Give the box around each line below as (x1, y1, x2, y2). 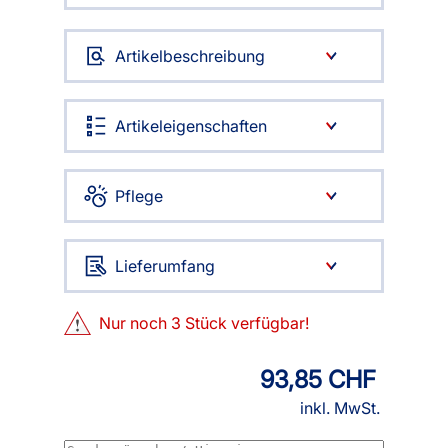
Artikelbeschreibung (115, 46, 265, 66)
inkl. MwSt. (300, 398, 380, 418)
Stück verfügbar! (181, 313, 310, 333)
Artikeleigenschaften (115, 116, 267, 136)
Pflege (115, 186, 163, 206)
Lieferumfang (115, 256, 215, 276)
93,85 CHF (260, 365, 376, 394)
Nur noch (99, 313, 172, 333)
